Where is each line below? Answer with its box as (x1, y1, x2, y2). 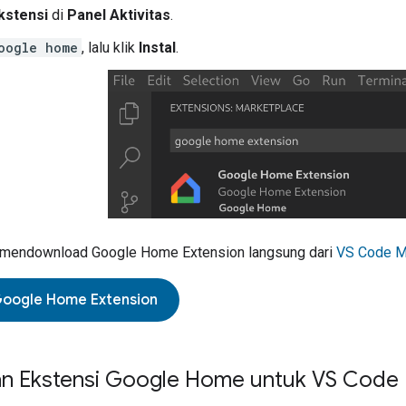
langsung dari (245, 243, 336, 261)
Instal (139, 39, 176, 57)
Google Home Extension (92, 243, 245, 261)
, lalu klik (82, 39, 139, 57)
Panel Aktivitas (67, 6, 170, 24)
